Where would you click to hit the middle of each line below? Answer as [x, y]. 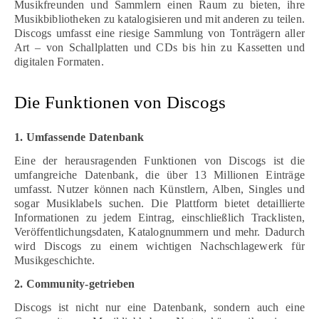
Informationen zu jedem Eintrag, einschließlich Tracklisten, [159, 217]
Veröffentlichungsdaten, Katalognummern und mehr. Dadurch [159, 231]
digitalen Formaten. [59, 61]
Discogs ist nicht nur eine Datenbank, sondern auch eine [159, 307]
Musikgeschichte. [55, 260]
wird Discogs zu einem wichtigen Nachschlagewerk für [159, 246]
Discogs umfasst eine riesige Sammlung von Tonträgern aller [159, 33]
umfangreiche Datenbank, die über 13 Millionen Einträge [159, 174]
